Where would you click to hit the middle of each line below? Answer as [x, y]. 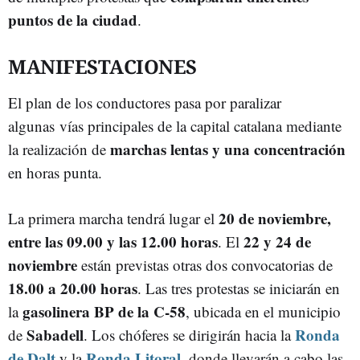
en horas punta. [55, 172]
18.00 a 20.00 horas [73, 288]
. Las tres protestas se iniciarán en [239, 288]
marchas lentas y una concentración [228, 149]
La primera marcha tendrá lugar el [111, 218]
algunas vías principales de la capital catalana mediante [175, 126]
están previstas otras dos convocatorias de [207, 265]
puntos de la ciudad [73, 20]
